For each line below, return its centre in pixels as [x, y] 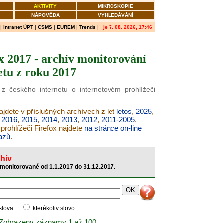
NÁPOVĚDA [45, 15]
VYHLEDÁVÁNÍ [115, 15]
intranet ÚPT [18, 27]
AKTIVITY [45, 6]
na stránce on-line [113, 128]
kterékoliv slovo [53, 208]
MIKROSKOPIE [115, 6]
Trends [87, 27]
